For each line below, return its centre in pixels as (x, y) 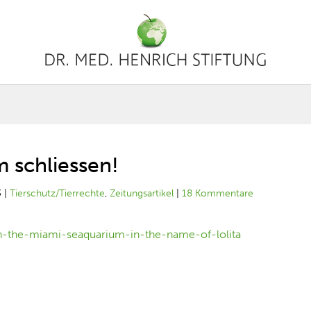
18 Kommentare (218, 193)
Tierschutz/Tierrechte (58, 193)
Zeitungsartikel (142, 193)
